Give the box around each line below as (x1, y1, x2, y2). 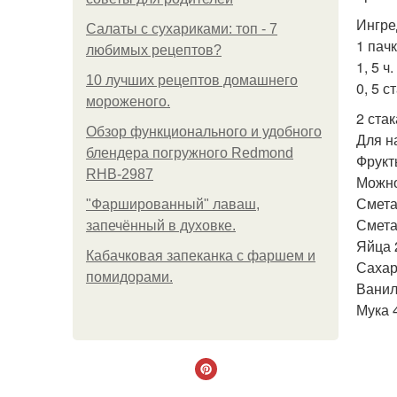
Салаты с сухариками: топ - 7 (86, 21, 277, 36)
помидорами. (86, 269, 173, 284)
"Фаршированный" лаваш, (86, 197, 260, 212)
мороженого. (86, 94, 170, 109)
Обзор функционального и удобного (86, 124, 322, 139)
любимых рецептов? (86, 43, 222, 58)
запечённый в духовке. (86, 218, 236, 233)
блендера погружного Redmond (86, 145, 293, 160)
